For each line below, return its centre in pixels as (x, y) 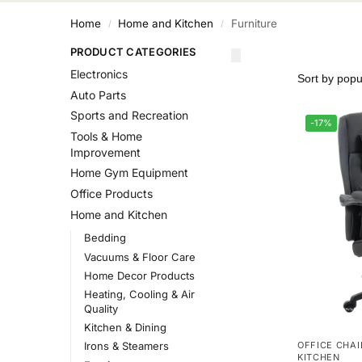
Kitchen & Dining (125, 328)
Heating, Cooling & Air (139, 294)
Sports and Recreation (129, 116)
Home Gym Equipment (129, 173)
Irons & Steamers (126, 346)
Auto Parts (98, 95)
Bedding (105, 238)
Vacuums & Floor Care (139, 257)
